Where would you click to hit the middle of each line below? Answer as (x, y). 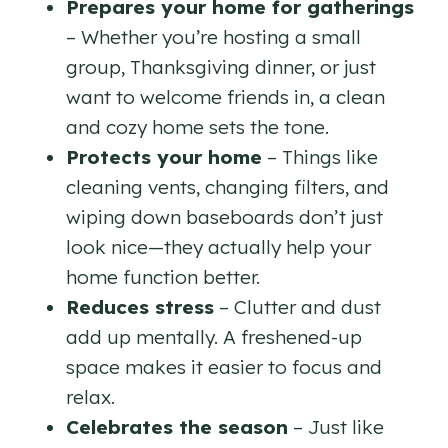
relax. (90, 396)
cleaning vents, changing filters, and (227, 186)
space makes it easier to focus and (224, 366)
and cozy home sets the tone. (197, 126)
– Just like (336, 426)
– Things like (320, 156)
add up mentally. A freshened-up (214, 336)
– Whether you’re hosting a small (213, 36)
